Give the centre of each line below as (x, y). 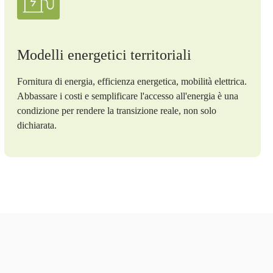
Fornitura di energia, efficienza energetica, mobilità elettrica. (132, 81)
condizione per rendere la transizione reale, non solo (117, 110)
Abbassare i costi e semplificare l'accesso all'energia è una (128, 96)
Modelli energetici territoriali (105, 55)
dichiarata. (37, 125)
